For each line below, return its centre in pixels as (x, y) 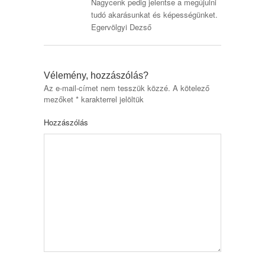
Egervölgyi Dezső (121, 27)
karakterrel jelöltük (111, 99)
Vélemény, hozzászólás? (96, 75)
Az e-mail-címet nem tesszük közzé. (107, 88)
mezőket (60, 99)
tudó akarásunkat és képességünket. (154, 14)
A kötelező (190, 88)
